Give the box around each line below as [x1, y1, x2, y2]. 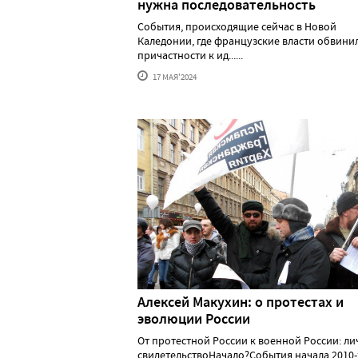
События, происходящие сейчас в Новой [137, 18, 336, 34]
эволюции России [137, 309, 250, 329]
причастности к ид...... [137, 47, 243, 62]
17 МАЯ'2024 [151, 70, 197, 82]
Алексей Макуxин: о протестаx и [137, 292, 344, 312]
